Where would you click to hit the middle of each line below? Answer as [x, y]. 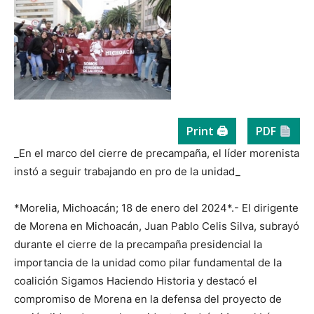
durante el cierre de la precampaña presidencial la [138, 245]
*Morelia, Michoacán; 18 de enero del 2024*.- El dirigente [156, 208]
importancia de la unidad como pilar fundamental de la [148, 263]
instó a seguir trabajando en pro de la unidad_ [127, 172]
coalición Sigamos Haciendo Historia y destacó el [136, 281]
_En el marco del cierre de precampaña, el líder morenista [157, 153]
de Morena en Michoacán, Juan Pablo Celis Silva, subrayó [157, 226]
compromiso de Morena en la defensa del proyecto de [148, 299]
